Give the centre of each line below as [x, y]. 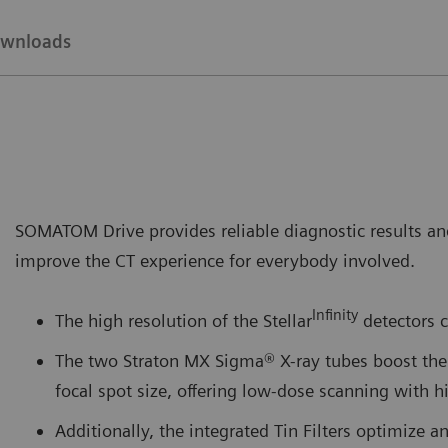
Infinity [335, 315]
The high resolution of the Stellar [183, 321]
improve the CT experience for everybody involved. [217, 261]
